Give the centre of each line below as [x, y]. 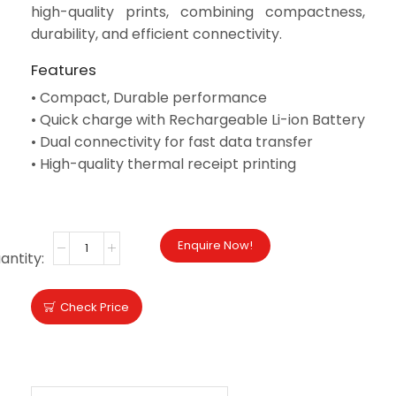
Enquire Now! [215, 246]
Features [64, 70]
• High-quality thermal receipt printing [164, 164]
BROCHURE [239, 202]
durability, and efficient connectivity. [156, 34]
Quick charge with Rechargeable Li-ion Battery [202, 120]
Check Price [95, 307]
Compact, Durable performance [153, 98]
